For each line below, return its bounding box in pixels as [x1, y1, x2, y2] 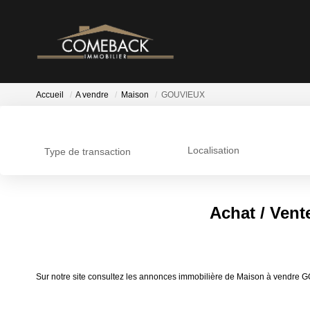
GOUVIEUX [161, 90, 205, 100]
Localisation [187, 145, 239, 156]
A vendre [75, 90, 109, 100]
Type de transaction [44, 146, 131, 157]
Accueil [36, 90, 64, 100]
